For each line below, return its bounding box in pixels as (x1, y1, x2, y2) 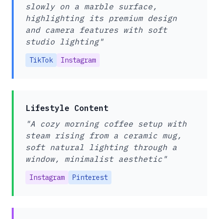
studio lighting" (25, 37, 104, 47)
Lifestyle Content (25, 103, 109, 113)
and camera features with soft (25, 25, 167, 35)
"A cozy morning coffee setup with (25, 119, 187, 129)
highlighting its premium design (25, 13, 177, 23)
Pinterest (72, 173, 108, 182)
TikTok (29, 56, 53, 65)
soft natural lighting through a (25, 142, 177, 153)
